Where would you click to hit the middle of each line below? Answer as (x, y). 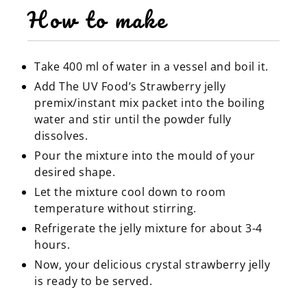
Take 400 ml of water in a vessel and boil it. (151, 66)
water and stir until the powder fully (133, 119)
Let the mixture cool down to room (130, 192)
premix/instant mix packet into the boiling (149, 102)
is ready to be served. (93, 281)
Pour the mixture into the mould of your (145, 155)
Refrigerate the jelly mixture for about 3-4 (148, 228)
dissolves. (61, 135)
